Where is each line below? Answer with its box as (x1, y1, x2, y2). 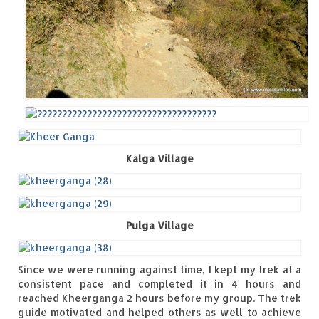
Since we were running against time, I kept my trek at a (18, 263, 301, 276)
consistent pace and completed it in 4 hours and (18, 278, 301, 291)
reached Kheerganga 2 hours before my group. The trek (18, 292, 301, 305)
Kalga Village (125, 152, 194, 165)
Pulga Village (125, 219, 194, 232)
